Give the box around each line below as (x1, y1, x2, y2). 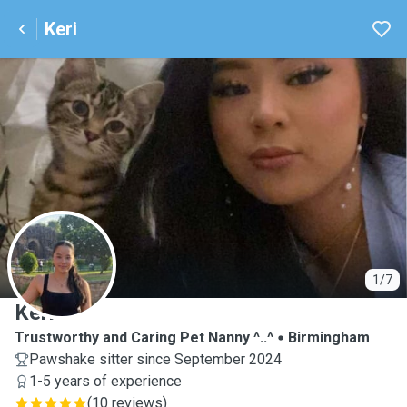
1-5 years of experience (29, 372, 182, 390)
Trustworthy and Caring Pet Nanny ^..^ (15, 329, 273, 346)
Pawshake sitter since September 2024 (29, 351, 282, 368)
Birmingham (288, 329, 370, 346)
